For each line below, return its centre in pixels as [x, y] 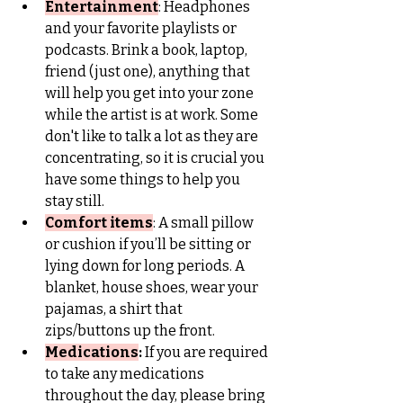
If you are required [208, 352]
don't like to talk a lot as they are [153, 136]
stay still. [75, 201]
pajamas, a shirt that [115, 309]
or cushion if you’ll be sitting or [149, 244]
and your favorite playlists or [142, 28]
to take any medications [126, 373]
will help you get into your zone [151, 93]
